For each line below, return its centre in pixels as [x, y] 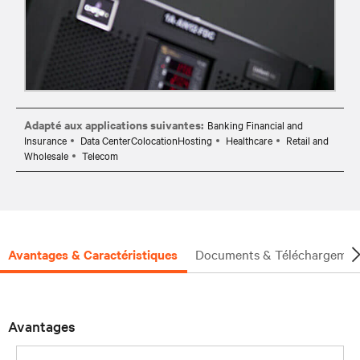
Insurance [45, 139]
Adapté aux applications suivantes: [114, 124]
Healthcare [249, 139]
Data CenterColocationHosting [146, 139]
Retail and [307, 139]
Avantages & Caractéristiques [93, 254]
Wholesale [46, 155]
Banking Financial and [255, 124]
